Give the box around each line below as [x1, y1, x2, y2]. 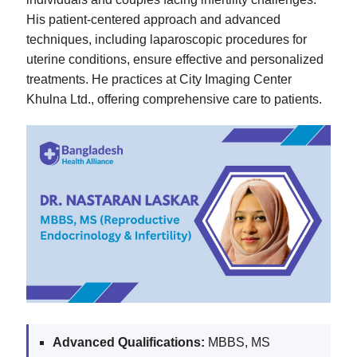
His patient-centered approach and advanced [26, 13, 280, 27]
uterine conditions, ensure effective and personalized [26, 53, 324, 67]
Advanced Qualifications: [53, 335, 205, 350]
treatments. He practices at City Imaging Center [26, 73, 292, 87]
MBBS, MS [205, 335, 270, 350]
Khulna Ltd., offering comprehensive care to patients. [26, 92, 322, 107]
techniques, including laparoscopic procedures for [26, 33, 307, 47]
